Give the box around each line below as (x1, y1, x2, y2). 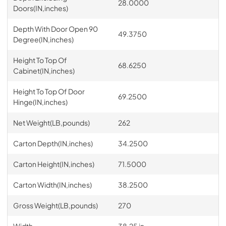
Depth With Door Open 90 (13, 24, 98, 33)
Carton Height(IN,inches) (13, 159, 94, 168)
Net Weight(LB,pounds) (13, 118, 90, 127)
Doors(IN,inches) (13, 3, 68, 13)
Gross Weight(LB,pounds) (13, 200, 98, 210)
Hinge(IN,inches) (13, 97, 68, 106)
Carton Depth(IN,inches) (13, 138, 93, 148)
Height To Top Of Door (13, 86, 85, 96)
